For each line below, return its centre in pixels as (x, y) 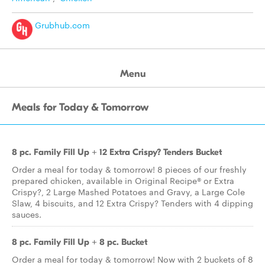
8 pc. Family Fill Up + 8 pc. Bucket (80, 242)
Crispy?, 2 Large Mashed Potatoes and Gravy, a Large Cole (128, 192)
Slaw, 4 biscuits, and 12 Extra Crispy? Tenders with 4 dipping (132, 203)
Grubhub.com (61, 25)
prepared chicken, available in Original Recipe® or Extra (123, 180)
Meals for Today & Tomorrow (80, 107)
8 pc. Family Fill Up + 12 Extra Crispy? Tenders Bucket (117, 152)
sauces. (27, 214)
